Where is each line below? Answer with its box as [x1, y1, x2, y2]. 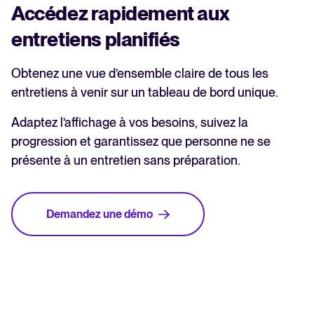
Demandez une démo [46, 207, 153, 221]
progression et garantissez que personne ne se [11, 134, 271, 149]
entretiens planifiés [11, 27, 181, 52]
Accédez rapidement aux [11, 1, 230, 26]
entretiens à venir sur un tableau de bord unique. [11, 85, 278, 100]
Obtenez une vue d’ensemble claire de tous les [11, 66, 268, 81]
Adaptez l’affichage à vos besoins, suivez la [11, 115, 248, 130]
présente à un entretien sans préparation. [11, 153, 240, 168]
